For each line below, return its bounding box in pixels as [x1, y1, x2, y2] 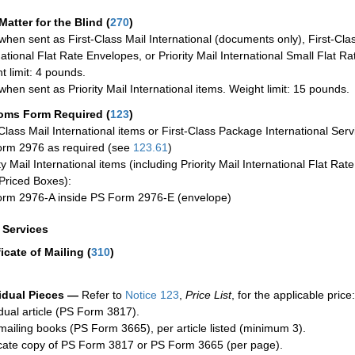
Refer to [78, 288, 122, 301]
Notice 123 [122, 288, 179, 301]
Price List [185, 288, 231, 301]
